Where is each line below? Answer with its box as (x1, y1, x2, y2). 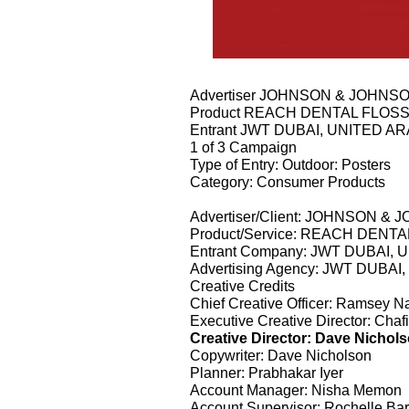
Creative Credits (190, 277, 295, 294)
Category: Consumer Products (190, 173, 385, 190)
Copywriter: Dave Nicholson (190, 346, 372, 363)
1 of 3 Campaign (190, 138, 297, 155)
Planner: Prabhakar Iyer (190, 363, 343, 381)
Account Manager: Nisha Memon (190, 381, 402, 398)
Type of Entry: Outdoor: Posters (190, 155, 391, 173)
